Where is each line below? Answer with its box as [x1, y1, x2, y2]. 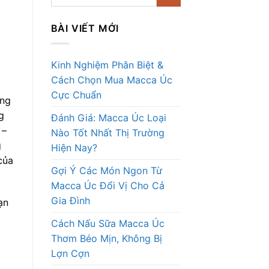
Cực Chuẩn [50, 88, 101, 101]
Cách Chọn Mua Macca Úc [50, 73, 172, 86]
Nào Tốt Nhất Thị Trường [50, 126, 165, 139]
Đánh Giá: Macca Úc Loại [50, 111, 166, 124]
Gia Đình [50, 194, 90, 207]
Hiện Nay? [50, 141, 97, 154]
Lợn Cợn [50, 247, 89, 259]
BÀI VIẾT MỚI [50, 22, 119, 34]
